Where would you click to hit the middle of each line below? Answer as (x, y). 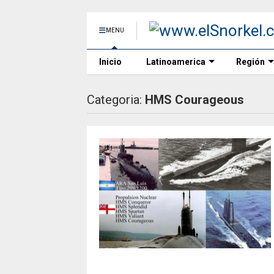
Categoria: (116, 100)
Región (250, 62)
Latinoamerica (176, 62)
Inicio (110, 62)
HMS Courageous (194, 100)
